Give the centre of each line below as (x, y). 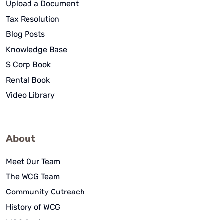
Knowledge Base (37, 49)
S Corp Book (28, 64)
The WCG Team (33, 176)
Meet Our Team (33, 161)
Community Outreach (45, 192)
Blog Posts (25, 34)
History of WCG (33, 207)
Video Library (30, 95)
